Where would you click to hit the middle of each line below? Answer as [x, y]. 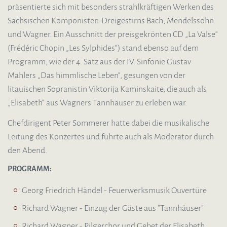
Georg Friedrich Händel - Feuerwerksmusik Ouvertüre [114, 190]
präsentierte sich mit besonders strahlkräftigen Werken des [111, 7]
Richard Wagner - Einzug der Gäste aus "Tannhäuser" [113, 209]
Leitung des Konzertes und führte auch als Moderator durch [111, 137]
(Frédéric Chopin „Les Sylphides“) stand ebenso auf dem [103, 48]
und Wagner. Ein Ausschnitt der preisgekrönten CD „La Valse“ [113, 34]
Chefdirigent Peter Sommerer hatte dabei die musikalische [108, 123]
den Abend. [27, 151]
